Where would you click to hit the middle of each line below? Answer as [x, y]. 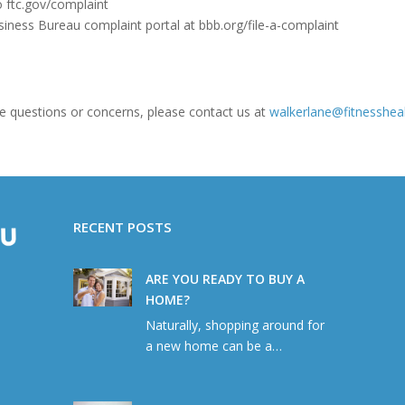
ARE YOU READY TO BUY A [225, 279]
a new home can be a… [213, 346]
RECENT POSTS [122, 227]
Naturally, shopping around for [235, 325]
